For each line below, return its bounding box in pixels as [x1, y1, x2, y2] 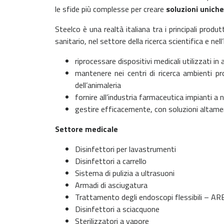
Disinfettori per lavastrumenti [75, 143, 176, 155]
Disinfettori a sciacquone [75, 203, 159, 215]
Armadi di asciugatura [75, 179, 147, 191]
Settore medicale [55, 123, 120, 135]
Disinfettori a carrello [75, 155, 146, 167]
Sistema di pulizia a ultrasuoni [75, 167, 174, 179]
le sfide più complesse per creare [55, 3, 166, 15]
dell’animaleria [75, 79, 121, 91]
